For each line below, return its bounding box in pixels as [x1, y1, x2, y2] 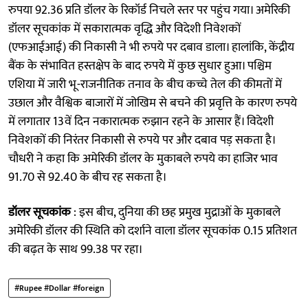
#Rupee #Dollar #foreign [14, 280, 104, 295]
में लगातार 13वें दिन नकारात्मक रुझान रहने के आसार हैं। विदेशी [8, 111, 274, 132]
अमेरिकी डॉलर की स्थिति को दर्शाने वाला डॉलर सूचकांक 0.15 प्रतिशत [8, 220, 297, 241]
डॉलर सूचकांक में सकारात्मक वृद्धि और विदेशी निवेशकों [8, 18, 241, 39]
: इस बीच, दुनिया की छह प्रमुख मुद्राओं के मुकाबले [71, 201, 280, 223]
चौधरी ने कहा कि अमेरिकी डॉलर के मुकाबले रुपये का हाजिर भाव [8, 148, 278, 169]
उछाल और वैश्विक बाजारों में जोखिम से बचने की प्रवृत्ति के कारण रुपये [8, 92, 297, 113]
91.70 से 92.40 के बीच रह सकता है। [8, 166, 167, 188]
